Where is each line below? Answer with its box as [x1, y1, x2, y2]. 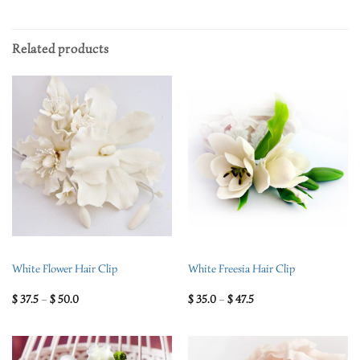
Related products [12, 41, 109, 58]
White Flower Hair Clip [11, 262, 117, 276]
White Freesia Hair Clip [187, 262, 295, 276]
